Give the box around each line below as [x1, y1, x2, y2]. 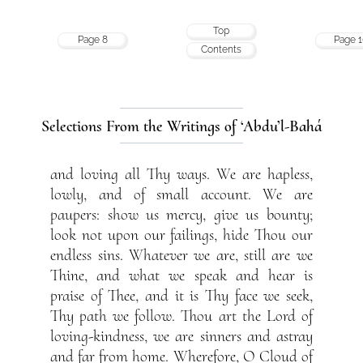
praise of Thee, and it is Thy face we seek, [50, 286, 313, 306]
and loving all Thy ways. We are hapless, [50, 164, 313, 185]
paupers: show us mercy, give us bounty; [50, 205, 313, 225]
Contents [201, 43, 242, 55]
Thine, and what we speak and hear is [50, 266, 313, 286]
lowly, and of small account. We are [50, 185, 313, 205]
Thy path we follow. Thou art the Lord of [50, 306, 313, 327]
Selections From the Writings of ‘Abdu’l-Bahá [41, 116, 322, 136]
